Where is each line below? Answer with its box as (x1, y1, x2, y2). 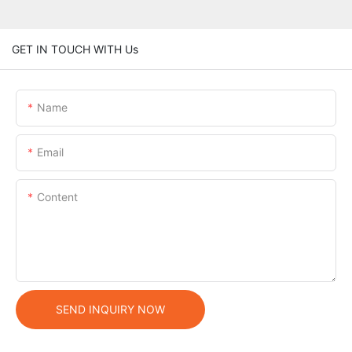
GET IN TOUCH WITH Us (12, 42, 138, 56)
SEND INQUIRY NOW (56, 302, 165, 316)
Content (37, 189, 78, 203)
